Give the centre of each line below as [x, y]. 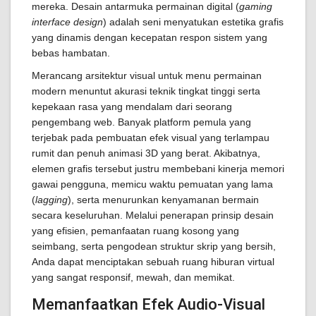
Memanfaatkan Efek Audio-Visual [148, 304]
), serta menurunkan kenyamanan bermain [163, 200]
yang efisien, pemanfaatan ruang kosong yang [135, 231]
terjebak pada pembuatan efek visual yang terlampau [151, 138]
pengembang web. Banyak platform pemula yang [141, 122]
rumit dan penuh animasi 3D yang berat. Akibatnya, [146, 153]
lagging [51, 200]
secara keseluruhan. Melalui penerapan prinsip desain [153, 215]
